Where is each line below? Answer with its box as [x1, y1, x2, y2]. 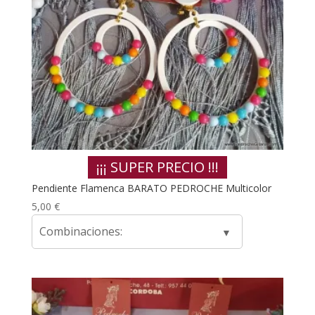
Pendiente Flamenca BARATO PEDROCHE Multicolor [31, 181, 271, 195]
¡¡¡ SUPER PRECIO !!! [96, 157, 219, 176]
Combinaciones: [39, 224, 122, 239]
